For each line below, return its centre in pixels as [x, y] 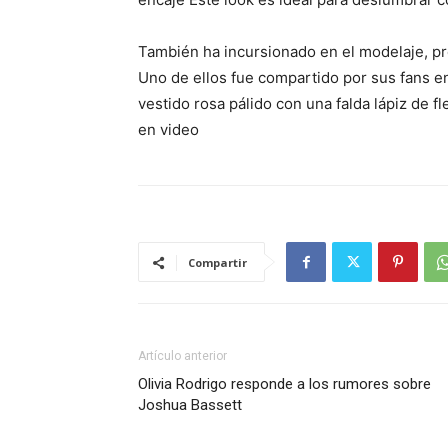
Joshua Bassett [190, 405]
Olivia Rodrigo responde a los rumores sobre [284, 384]
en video [168, 129]
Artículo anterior [182, 356]
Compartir [217, 262]
